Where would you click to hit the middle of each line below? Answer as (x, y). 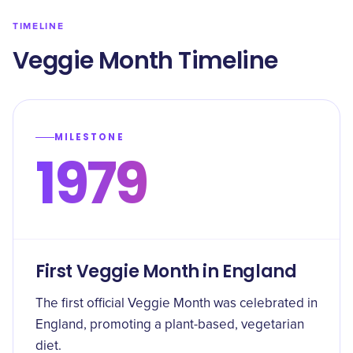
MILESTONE (89, 137)
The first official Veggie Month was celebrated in (176, 304)
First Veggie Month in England (166, 271)
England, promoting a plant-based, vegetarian (170, 325)
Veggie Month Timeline (145, 61)
